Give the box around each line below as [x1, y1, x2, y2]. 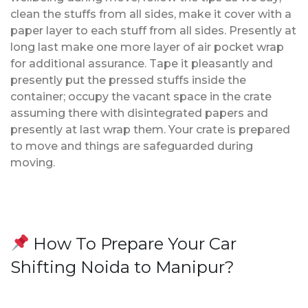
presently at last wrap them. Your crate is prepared [10, 122, 290, 136]
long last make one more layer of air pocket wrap [10, 40, 284, 54]
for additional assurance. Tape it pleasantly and [10, 56, 273, 70]
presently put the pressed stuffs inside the [10, 73, 246, 87]
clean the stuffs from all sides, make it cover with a [10, 7, 291, 21]
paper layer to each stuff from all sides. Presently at [10, 23, 296, 37]
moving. [10, 155, 55, 169]
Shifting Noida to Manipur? [10, 256, 234, 277]
